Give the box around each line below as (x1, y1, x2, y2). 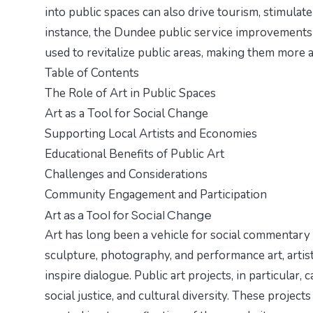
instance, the (45, 24, 114, 41)
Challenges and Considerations (45, 166, 208, 183)
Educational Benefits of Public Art (45, 146, 224, 163)
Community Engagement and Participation (45, 187, 267, 203)
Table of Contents (45, 65, 139, 82)
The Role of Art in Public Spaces (45, 85, 216, 102)
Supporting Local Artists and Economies (45, 126, 257, 143)
